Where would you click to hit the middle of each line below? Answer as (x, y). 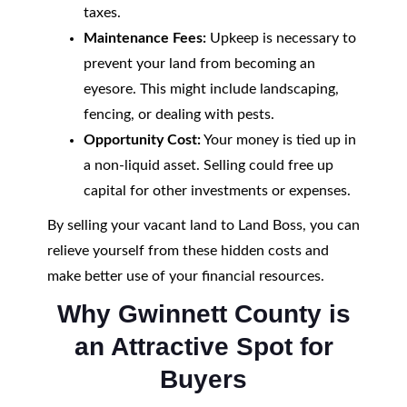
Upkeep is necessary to (281, 38)
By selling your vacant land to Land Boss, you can (203, 225)
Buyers (203, 379)
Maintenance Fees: (144, 38)
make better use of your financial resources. (185, 276)
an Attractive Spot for (203, 347)
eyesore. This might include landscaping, (211, 89)
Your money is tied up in (278, 140)
